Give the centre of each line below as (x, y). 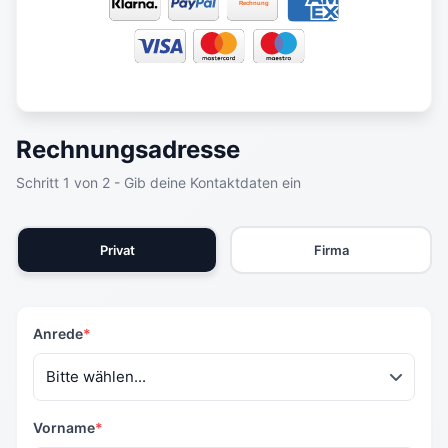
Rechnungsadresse (128, 149)
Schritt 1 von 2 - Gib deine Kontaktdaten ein (158, 182)
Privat (117, 249)
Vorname (64, 427)
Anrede (58, 333)
